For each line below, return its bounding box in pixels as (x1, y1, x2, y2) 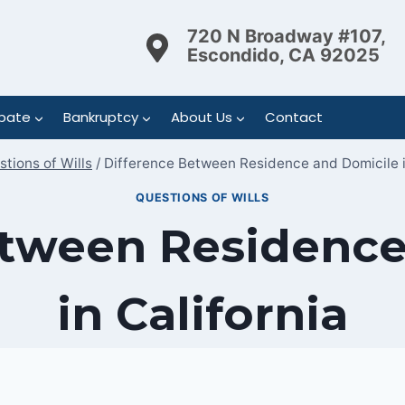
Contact (264, 108, 323, 127)
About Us (170, 108, 232, 127)
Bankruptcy (62, 108, 138, 127)
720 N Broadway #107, (187, 24, 385, 47)
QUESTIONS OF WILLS (136, 190, 269, 204)
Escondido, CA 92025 (187, 43, 380, 66)
